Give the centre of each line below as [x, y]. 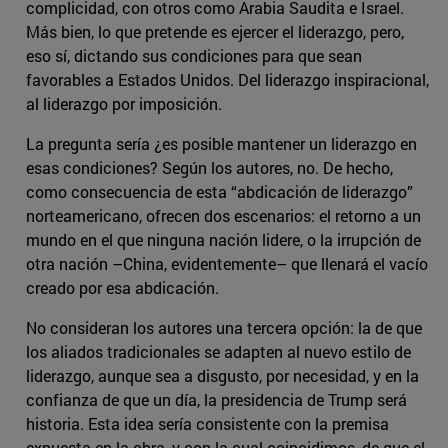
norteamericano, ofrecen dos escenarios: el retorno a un [223, 216]
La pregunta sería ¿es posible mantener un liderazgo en [221, 144]
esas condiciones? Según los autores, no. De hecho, [209, 168]
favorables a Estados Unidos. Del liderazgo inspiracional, [227, 80]
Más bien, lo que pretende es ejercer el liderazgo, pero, [215, 32]
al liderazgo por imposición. [124, 104]
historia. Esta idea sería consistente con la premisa [207, 424]
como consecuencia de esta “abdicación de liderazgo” [219, 192]
